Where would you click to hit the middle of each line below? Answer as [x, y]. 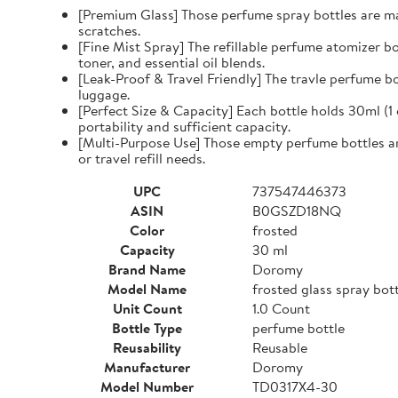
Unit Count [147, 308]
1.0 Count [281, 308]
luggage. [104, 94]
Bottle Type [147, 328]
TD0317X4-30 [295, 386]
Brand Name [147, 269]
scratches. [109, 30]
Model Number [147, 386]
